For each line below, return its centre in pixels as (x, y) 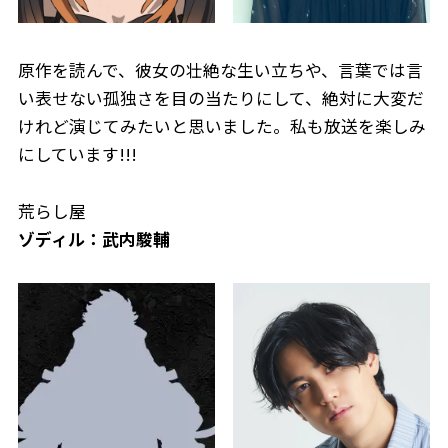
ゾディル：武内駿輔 (93, 239)
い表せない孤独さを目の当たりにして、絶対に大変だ (220, 97)
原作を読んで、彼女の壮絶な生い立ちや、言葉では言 (220, 69)
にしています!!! (77, 153)
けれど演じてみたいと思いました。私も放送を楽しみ (221, 125)
